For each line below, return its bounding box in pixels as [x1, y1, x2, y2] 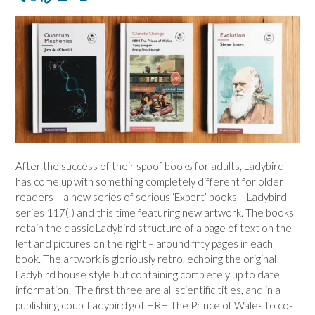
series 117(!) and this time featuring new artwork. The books [15, 206, 294, 219]
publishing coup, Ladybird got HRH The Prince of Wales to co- [15, 299, 292, 312]
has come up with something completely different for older [15, 175, 283, 188]
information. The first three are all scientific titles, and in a [15, 283, 281, 297]
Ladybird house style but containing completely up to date [15, 268, 280, 281]
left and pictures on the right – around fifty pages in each [15, 237, 273, 250]
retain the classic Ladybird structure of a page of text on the [15, 221, 292, 235]
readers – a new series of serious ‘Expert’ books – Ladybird [15, 191, 287, 204]
